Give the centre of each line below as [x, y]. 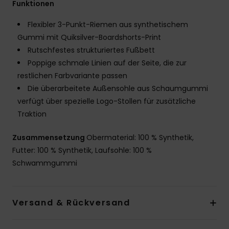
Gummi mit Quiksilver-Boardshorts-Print [89, 37]
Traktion [32, 114]
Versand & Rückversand [71, 202]
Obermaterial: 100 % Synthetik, [140, 137]
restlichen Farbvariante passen [72, 75]
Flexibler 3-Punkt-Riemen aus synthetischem [108, 24]
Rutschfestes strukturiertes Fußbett [91, 50]
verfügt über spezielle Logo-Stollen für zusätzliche [107, 101]
